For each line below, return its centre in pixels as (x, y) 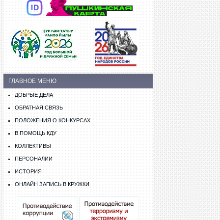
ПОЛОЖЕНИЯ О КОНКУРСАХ (53, 120)
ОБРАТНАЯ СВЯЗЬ (39, 108)
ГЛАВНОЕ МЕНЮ (32, 81)
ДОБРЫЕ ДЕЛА (34, 95)
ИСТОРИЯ (28, 171)
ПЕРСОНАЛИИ (34, 159)
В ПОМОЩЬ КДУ (36, 133)
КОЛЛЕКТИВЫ (33, 146)
